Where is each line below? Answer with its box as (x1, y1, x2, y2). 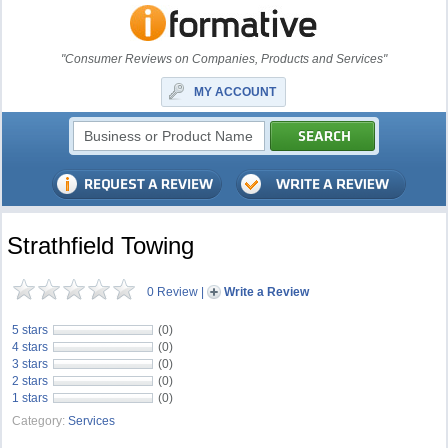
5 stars (12, 323, 49, 337)
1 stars (12, 391, 49, 405)
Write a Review (224, 285, 310, 299)
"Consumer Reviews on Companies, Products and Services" (60, 52, 387, 66)
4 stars (12, 340, 49, 354)
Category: (12, 414, 66, 428)
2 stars (12, 374, 49, 388)
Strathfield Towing (7, 232, 195, 259)
